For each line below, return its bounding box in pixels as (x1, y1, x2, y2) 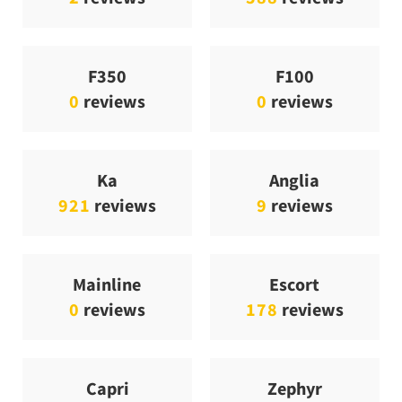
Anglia (269, 168, 320, 191)
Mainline (73, 272, 142, 295)
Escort (269, 272, 320, 295)
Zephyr (267, 376, 322, 399)
